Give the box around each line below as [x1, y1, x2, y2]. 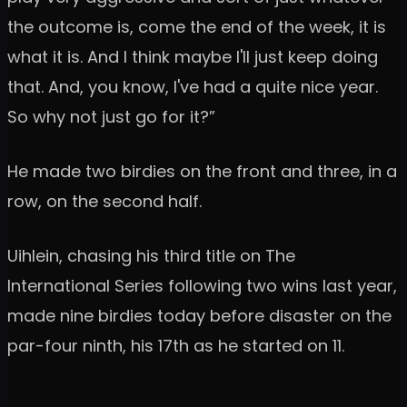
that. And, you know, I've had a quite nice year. [7, 74, 378, 98]
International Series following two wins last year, [7, 273, 397, 297]
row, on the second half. [7, 189, 202, 213]
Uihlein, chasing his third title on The [7, 243, 295, 267]
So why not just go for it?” [7, 104, 215, 128]
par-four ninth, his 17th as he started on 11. [7, 333, 344, 357]
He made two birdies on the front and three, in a [7, 159, 397, 183]
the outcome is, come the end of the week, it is [7, 15, 386, 38]
